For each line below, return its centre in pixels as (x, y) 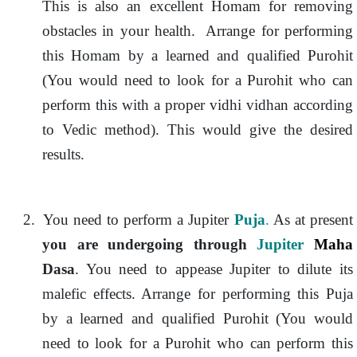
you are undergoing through (150, 244)
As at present (313, 220)
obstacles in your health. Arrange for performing (198, 31)
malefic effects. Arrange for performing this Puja (198, 294)
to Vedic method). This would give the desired (198, 129)
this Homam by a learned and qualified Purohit (198, 55)
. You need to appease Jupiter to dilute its (214, 269)
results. (67, 154)
